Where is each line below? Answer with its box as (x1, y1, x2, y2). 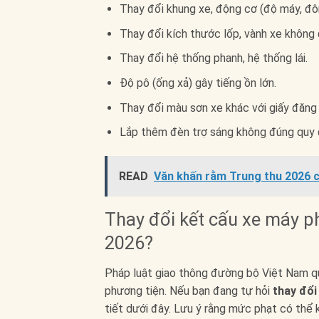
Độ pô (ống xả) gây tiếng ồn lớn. (119, 75, 276, 90)
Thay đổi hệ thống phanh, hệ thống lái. (119, 51, 308, 66)
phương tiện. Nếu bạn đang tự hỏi (105, 283, 273, 298)
